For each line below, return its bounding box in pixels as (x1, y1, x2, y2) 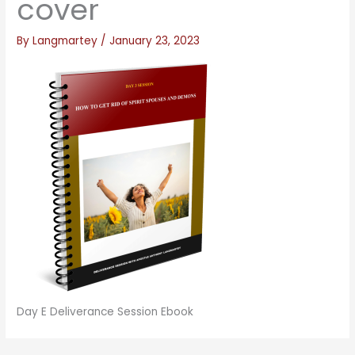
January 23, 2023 (109, 32, 200, 48)
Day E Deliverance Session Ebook (17, 304, 194, 320)
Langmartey (32, 32, 101, 48)
